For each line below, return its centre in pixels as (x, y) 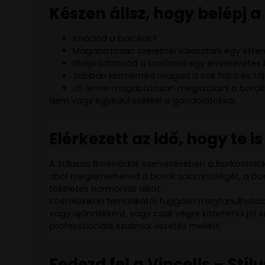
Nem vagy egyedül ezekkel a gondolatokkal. (143, 100)
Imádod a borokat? (115, 38)
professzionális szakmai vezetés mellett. (135, 226)
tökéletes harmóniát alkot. (106, 188)
